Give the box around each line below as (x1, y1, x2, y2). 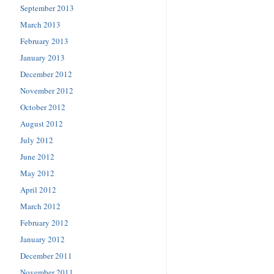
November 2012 (20, 84, 73, 96)
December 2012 (20, 68, 72, 80)
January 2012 (20, 233, 65, 245)
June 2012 (20, 150, 54, 162)
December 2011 (20, 250, 72, 261)
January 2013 (20, 51, 65, 63)
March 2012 (20, 200, 61, 212)
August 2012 (20, 117, 63, 129)
